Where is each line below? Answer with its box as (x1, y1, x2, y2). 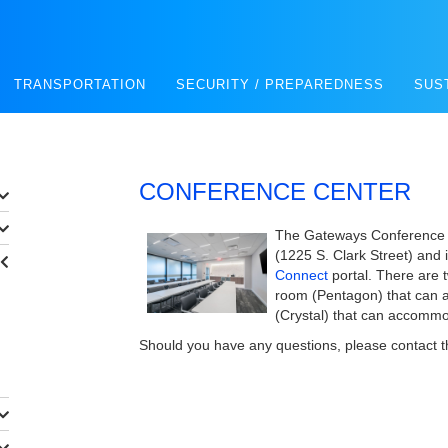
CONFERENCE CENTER (139, 178, 411, 205)
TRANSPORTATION (14, 77, 146, 92)
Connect (275, 267, 328, 283)
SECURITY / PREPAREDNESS (176, 77, 384, 92)
